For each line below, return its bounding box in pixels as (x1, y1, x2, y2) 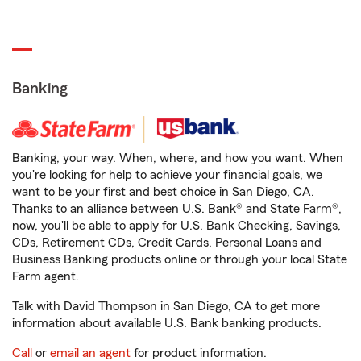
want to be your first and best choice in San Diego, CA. (12, 185, 314, 198)
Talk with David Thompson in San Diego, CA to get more (12, 300, 320, 313)
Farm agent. (12, 270, 79, 283)
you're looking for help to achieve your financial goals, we (12, 168, 322, 181)
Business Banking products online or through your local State (12, 253, 347, 266)
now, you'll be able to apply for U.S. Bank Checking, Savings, (12, 219, 341, 232)
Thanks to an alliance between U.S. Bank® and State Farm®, (12, 202, 342, 215)
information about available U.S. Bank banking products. (12, 317, 322, 330)
